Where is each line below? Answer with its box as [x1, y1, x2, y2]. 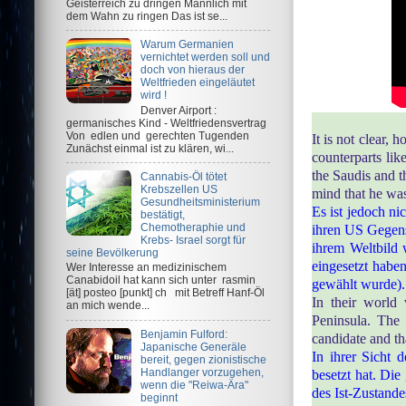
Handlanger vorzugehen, [140, 365, 264, 378]
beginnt [140, 391, 178, 403]
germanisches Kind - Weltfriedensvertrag [66, 116, 269, 129]
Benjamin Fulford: [140, 327, 227, 340]
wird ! [140, 89, 167, 101]
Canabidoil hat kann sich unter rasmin [66, 274, 256, 286]
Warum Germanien [140, 38, 234, 51]
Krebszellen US [140, 183, 217, 196]
